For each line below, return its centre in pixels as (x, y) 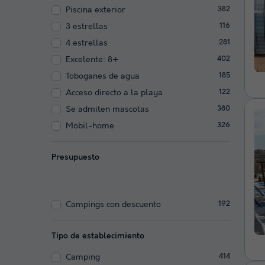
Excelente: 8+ (92, 59)
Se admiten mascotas (107, 109)
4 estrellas (87, 43)
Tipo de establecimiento (98, 236)
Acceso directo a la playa (114, 93)
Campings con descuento (113, 204)
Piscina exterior (96, 10)
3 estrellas (87, 26)
